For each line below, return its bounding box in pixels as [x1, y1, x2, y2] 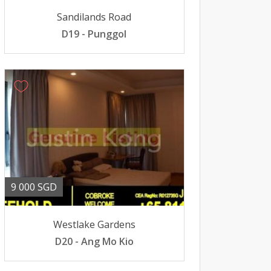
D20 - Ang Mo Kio [54, 235, 134, 248]
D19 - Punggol [62, 27, 127, 41]
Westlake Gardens [53, 218, 135, 231]
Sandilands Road [57, 10, 132, 24]
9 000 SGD [11, 180, 57, 194]
